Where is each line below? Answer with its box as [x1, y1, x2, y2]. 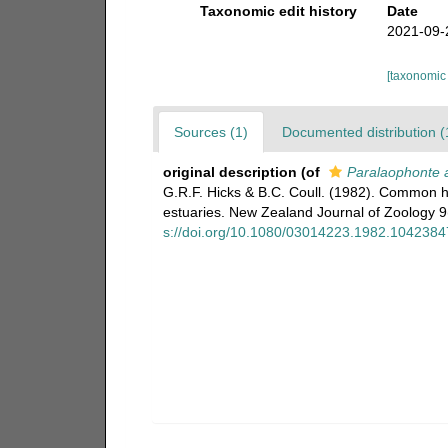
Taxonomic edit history [200, 3, 358, 19]
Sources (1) [173, 124, 248, 140]
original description [162, 164, 297, 180]
